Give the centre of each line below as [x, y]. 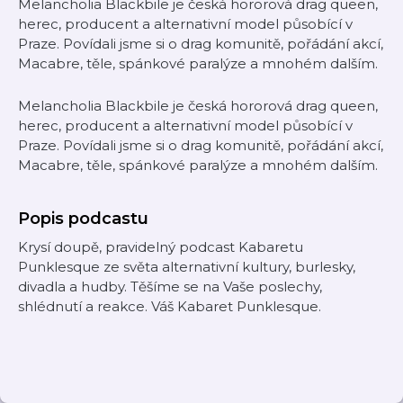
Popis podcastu [83, 219]
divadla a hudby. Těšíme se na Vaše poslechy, [170, 287]
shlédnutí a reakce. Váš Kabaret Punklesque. [170, 306]
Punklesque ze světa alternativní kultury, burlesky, [187, 267]
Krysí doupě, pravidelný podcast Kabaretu [161, 247]
